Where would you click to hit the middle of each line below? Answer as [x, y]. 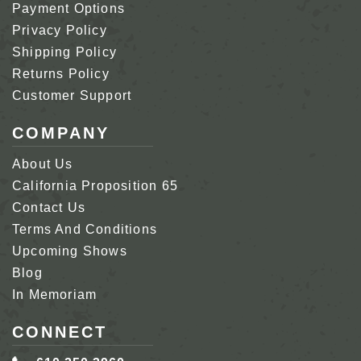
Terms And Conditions [85, 229]
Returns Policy [61, 73]
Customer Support [72, 95]
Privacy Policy [60, 30]
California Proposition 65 [95, 185]
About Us [43, 164]
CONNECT [60, 332]
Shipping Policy [64, 52]
